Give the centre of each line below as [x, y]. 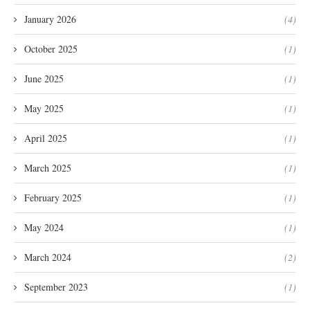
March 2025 [48, 167]
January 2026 [50, 19]
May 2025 [44, 108]
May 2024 [44, 227]
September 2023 [56, 286]
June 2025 [44, 78]
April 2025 [46, 138]
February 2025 [53, 197]
